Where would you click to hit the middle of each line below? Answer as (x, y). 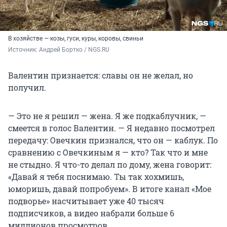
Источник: (24, 50)
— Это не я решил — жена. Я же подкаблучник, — (107, 116)
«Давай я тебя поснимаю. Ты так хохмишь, (96, 177)
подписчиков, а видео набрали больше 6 (91, 213)
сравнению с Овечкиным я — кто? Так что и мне (108, 153)
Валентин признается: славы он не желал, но (101, 75)
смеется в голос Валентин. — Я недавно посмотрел (111, 128)
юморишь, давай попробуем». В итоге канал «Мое (110, 189)
